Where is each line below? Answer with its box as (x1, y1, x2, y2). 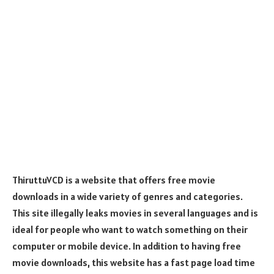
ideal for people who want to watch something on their (12, 223, 248, 235)
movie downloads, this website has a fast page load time (12, 256, 255, 268)
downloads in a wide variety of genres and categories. (12, 190, 243, 202)
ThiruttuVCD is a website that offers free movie (12, 173, 215, 186)
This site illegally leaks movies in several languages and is (12, 206, 258, 219)
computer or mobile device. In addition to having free (12, 239, 241, 252)
